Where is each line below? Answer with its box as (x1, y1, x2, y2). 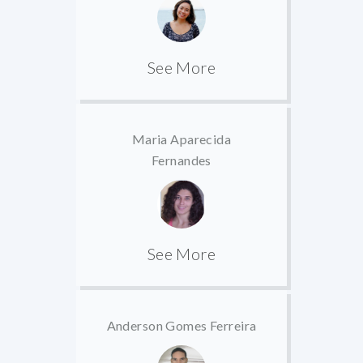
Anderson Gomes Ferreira (106, 317, 257, 333)
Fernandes (152, 152, 211, 169)
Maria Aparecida (131, 131, 232, 147)
